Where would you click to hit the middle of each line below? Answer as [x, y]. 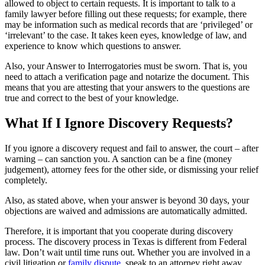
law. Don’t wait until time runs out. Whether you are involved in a [127, 252]
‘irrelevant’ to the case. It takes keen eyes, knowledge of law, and [126, 35]
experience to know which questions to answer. [93, 46]
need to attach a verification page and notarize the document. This [127, 76]
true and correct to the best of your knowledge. [92, 98]
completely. [26, 180]
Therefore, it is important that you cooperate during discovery [119, 231]
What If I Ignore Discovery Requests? [119, 123]
